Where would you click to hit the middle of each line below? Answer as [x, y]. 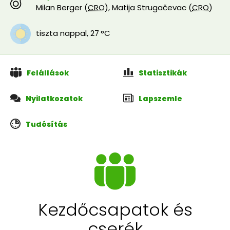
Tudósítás [46, 124]
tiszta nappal [61, 33]
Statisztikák [163, 73]
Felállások [47, 73]
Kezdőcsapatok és [115, 210]
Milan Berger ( [62, 7]
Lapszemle [160, 99]
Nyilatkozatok [54, 99]
